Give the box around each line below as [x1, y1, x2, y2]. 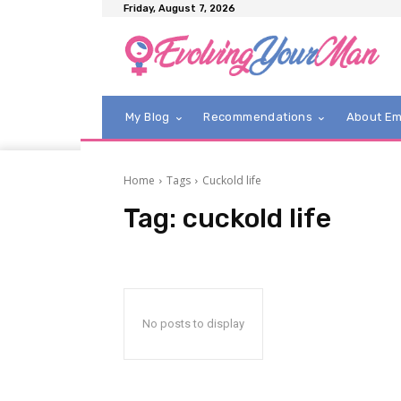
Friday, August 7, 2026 [124, 3, 235, 14]
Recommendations [203, 110, 313, 124]
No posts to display [142, 317, 244, 331]
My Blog [125, 110, 170, 124]
